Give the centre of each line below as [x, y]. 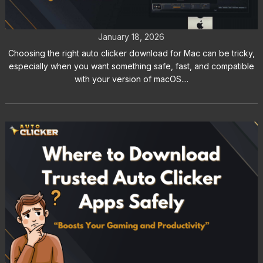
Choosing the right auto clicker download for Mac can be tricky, [131, 53]
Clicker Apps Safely [131, 246]
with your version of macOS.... [131, 79]
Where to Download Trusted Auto [131, 226]
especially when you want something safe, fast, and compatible [131, 66]
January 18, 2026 [131, 37]
